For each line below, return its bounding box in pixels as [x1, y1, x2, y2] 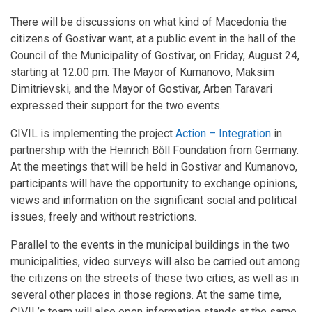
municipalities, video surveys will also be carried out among [10, 255, 300, 269]
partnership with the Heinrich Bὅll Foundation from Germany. [10, 143, 299, 157]
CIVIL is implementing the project [10, 127, 175, 141]
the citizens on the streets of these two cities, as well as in [10, 272, 299, 286]
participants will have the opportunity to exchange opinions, [10, 177, 297, 191]
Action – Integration [175, 127, 271, 141]
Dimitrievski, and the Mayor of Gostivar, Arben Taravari [10, 82, 272, 96]
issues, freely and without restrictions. [10, 210, 196, 224]
